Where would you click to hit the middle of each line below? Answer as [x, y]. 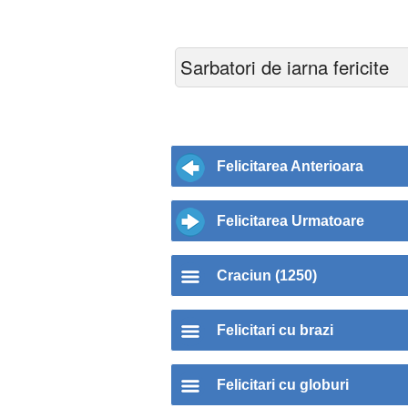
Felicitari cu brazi [275, 331]
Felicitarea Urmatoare [291, 221]
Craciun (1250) [267, 276]
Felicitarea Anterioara [290, 167]
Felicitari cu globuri [283, 385]
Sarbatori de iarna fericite [285, 67]
